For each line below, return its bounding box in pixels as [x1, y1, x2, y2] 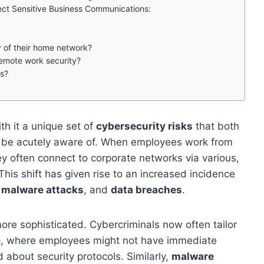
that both [193, 120, 239, 132]
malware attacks [1, 183, 84, 196]
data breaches [111, 183, 182, 196]
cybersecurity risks [96, 120, 193, 132]
